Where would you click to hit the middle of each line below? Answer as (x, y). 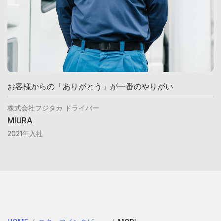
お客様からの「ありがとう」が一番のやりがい (90, 86)
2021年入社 (25, 133)
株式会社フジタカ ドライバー (53, 108)
